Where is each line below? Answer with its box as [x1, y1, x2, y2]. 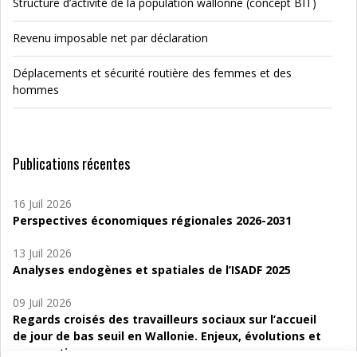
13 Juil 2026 [13, 245, 72, 261]
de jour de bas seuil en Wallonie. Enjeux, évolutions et [13, 328, 321, 343]
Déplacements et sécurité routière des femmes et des [13, 65, 292, 80]
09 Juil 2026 [13, 295, 72, 310]
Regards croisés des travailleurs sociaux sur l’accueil [13, 312, 316, 327]
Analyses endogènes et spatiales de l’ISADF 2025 [13, 262, 291, 277]
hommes [13, 82, 59, 97]
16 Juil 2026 [13, 196, 72, 211]
